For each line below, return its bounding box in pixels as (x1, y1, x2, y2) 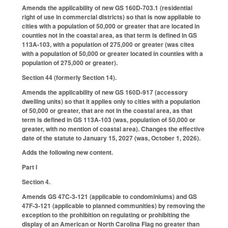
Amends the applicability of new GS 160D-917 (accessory (22, 87, 188, 97)
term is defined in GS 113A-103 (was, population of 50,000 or (22, 115, 195, 124)
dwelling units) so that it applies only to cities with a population (22, 96, 200, 106)
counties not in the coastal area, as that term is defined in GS (22, 31, 197, 40)
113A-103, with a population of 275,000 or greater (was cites (22, 40, 194, 49)
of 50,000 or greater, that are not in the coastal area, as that (22, 105, 192, 115)
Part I (22, 162, 37, 172)
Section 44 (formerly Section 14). (22, 72, 117, 82)
